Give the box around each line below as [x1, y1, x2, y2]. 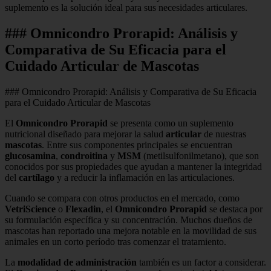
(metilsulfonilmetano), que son [141, 150, 259, 161]
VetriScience [5, 203, 56, 214]
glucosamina [5, 150, 56, 161]
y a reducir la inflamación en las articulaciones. [54, 172, 235, 183]
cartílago [19, 172, 54, 183]
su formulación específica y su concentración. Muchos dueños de [5, 214, 252, 225]
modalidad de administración [18, 256, 137, 267]
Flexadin [65, 203, 101, 214]
